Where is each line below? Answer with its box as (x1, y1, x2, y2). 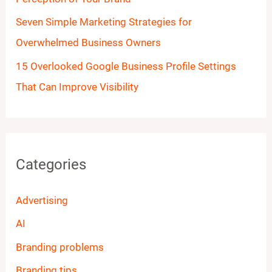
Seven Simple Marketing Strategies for (16, 16, 192, 29)
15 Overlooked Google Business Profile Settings (16, 59, 237, 72)
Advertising (16, 194, 69, 207)
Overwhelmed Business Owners (16, 36, 161, 49)
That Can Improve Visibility (16, 80, 139, 93)
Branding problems (16, 240, 104, 253)
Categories (16, 156, 87, 174)
